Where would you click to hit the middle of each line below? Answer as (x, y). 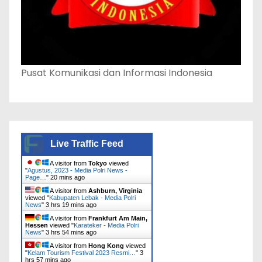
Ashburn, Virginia (115, 191)
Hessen (37, 225)
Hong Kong (106, 246)
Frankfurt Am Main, (118, 218)
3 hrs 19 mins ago (71, 205)
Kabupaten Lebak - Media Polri (92, 198)
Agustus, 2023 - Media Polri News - (77, 170)
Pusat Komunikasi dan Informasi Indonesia (117, 73)
